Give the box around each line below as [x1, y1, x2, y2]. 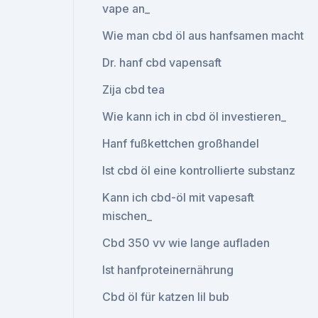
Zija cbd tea [102, 82, 165, 97]
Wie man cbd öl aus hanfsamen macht [102, 28, 305, 43]
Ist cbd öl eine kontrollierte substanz [102, 163, 296, 177]
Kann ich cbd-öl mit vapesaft [102, 190, 255, 204]
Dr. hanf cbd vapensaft [102, 55, 222, 70]
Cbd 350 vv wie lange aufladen [102, 236, 270, 250]
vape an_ [102, 1, 150, 16]
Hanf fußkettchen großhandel [102, 136, 260, 150]
